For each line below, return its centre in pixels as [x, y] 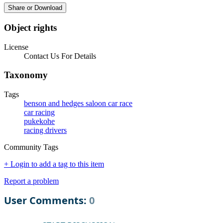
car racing [39, 112]
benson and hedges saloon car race [78, 104]
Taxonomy [26, 75]
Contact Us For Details [60, 56]
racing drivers [45, 130]
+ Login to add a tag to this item [54, 164]
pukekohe [39, 121]
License [16, 47]
